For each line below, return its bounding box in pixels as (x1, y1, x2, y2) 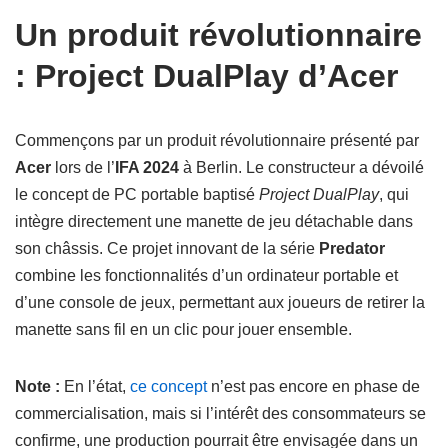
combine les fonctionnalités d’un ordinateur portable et (15, 267, 398, 284)
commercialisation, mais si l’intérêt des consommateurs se (15, 405, 426, 422)
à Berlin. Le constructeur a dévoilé (179, 159, 424, 176)
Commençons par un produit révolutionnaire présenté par (15, 132, 419, 149)
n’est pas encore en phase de (207, 378, 420, 395)
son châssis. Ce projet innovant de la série (15, 240, 319, 257)
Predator (319, 240, 385, 257)
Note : (15, 378, 60, 395)
